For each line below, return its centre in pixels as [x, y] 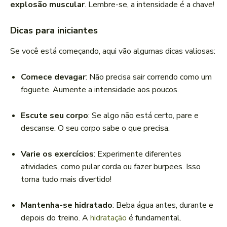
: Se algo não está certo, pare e [143, 116]
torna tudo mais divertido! [66, 180]
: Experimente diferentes [138, 154]
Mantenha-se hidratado [67, 205]
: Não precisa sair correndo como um [149, 77]
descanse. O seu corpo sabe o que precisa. [95, 128]
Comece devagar [53, 77]
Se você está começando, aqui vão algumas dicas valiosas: [113, 51]
